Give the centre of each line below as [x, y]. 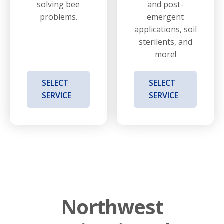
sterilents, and [165, 42]
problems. [58, 17]
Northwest [112, 206]
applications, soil [165, 29]
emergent [165, 17]
